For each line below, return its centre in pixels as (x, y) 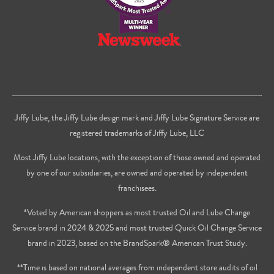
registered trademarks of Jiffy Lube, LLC (137, 132)
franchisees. (137, 187)
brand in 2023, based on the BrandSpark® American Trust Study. (137, 243)
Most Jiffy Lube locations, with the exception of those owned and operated (137, 157)
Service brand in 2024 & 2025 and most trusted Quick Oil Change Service (137, 227)
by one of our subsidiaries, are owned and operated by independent (137, 172)
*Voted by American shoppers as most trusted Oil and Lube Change (137, 212)
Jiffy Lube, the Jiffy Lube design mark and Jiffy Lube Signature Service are (137, 117)
